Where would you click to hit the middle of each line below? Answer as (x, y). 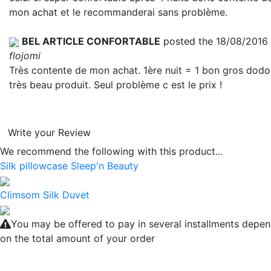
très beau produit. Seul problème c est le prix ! (116, 85)
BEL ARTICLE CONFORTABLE (91, 41)
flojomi (25, 56)
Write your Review (49, 132)
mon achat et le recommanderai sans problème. (118, 12)
